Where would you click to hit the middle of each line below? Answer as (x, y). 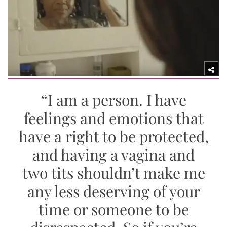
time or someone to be (113, 210)
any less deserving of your (113, 191)
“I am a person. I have (113, 100)
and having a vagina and (113, 155)
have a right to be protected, (113, 137)
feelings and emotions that (113, 118)
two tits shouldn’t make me (113, 173)
